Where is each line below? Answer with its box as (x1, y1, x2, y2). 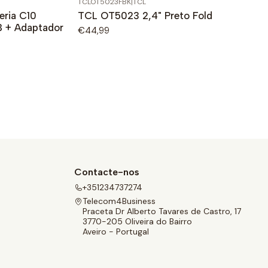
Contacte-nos (74, 166, 139, 178)
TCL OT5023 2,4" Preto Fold (78, 10, 212, 22)
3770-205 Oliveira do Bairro (83, 216, 192, 227)
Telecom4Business (83, 196, 156, 207)
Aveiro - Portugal (83, 226, 149, 237)
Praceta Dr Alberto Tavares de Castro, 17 (83, 206, 241, 217)
